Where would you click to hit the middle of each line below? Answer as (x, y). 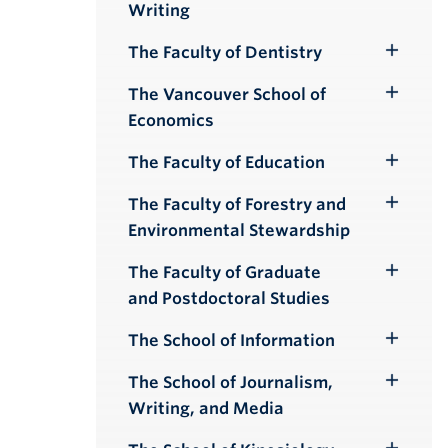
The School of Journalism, (230, 382)
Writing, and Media (206, 408)
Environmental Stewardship (239, 230)
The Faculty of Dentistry (225, 52)
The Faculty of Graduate (224, 272)
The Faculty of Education (226, 162)
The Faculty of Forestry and (237, 204)
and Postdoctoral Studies (229, 298)
